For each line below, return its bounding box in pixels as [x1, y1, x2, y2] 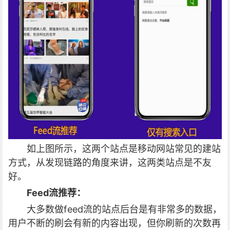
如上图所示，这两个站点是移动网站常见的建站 [27, 143, 221, 154]
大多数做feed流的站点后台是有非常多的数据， [27, 204, 222, 215]
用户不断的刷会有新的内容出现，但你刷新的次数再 [8, 218, 221, 228]
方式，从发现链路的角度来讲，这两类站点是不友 [8, 157, 212, 168]
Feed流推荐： [27, 187, 86, 198]
